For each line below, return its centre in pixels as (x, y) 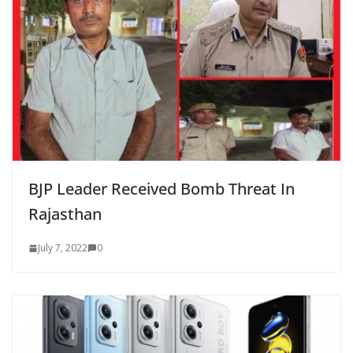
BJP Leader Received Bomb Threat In (162, 189)
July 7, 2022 (63, 248)
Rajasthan (65, 214)
